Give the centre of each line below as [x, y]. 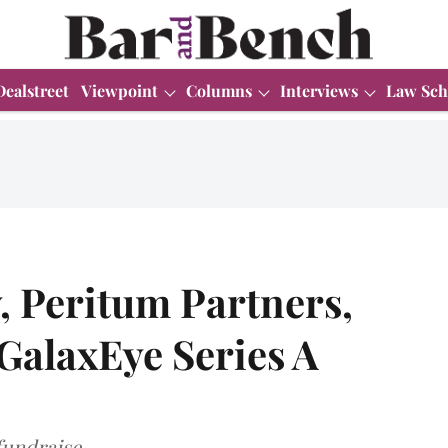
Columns [219, 90]
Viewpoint [119, 90]
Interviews [319, 90]
